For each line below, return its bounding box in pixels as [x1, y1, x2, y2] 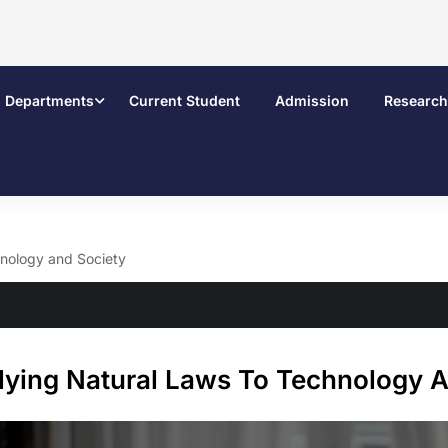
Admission [275, 92, 349, 109]
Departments [5, 92, 94, 109]
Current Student [129, 92, 240, 109]
